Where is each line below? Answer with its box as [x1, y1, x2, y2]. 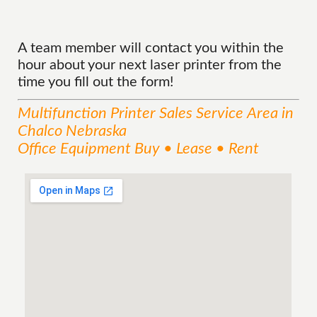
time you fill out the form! [18, 75, 174, 89]
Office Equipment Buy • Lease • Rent [18, 141, 260, 156]
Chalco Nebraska [18, 123, 127, 139]
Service [192, 105, 248, 121]
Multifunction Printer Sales [18, 105, 193, 121]
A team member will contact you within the [18, 41, 284, 55]
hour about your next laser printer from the [18, 58, 282, 72]
